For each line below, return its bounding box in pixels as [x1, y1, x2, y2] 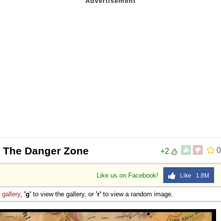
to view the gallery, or [31, 190, 96, 198]
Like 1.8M [176, 172, 209, 179]
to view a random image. [101, 190, 173, 198]
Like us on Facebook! [97, 171, 160, 179]
